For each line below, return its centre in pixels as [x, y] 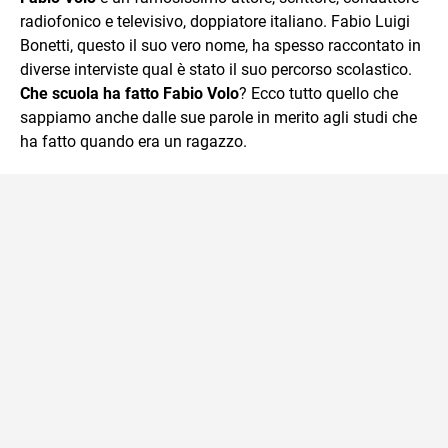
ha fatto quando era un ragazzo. [133, 141]
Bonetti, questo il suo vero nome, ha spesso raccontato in [220, 45]
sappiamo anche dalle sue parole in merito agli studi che [218, 117]
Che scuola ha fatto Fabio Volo [129, 93]
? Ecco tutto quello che [318, 93]
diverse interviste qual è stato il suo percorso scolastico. [216, 69]
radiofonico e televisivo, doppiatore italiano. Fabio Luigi [215, 21]
